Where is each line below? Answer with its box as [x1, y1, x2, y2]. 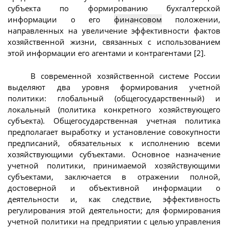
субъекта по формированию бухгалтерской [8, 3, 220, 14]
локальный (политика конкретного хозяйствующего [8, 104, 220, 115]
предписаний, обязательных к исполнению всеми [8, 137, 220, 148]
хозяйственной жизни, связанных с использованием [8, 37, 220, 47]
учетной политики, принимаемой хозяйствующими [8, 160, 220, 170]
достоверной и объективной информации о [8, 182, 220, 193]
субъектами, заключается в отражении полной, [8, 171, 220, 182]
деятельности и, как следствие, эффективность [8, 193, 220, 204]
